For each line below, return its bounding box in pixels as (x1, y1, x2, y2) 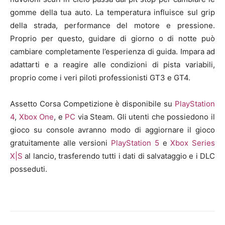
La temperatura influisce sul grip (95, 8, 215, 18)
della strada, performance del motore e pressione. (10, 21, 215, 31)
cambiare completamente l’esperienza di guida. (10, 47, 180, 57)
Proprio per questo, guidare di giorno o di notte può (10, 34, 215, 44)
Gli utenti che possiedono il (117, 112, 215, 122)
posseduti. (10, 164, 47, 174)
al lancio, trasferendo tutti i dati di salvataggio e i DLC (23, 151, 215, 161)
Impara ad (180, 47, 215, 57)
